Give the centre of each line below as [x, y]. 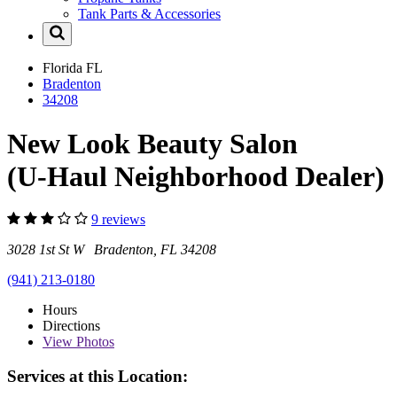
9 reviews [118, 220]
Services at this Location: [97, 376]
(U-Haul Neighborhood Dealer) [196, 176]
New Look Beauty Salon [152, 143]
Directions [71, 326]
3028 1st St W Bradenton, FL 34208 [112, 250]
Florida [64, 68]
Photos [93, 342]
